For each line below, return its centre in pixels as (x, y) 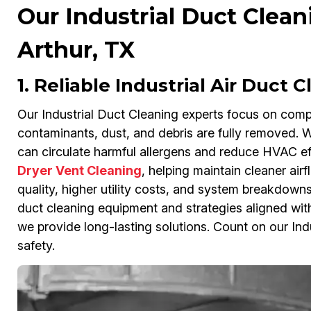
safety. (36, 246)
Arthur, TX (76, 50)
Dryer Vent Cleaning (79, 171)
